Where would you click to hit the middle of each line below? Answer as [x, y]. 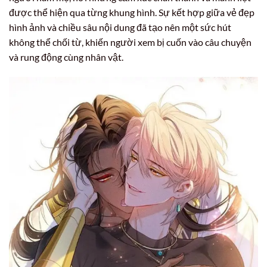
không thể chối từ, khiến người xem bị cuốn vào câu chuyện [130, 42]
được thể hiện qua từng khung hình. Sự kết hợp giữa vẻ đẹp [132, 12]
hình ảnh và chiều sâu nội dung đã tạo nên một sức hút [120, 27]
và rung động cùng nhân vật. [66, 57]
